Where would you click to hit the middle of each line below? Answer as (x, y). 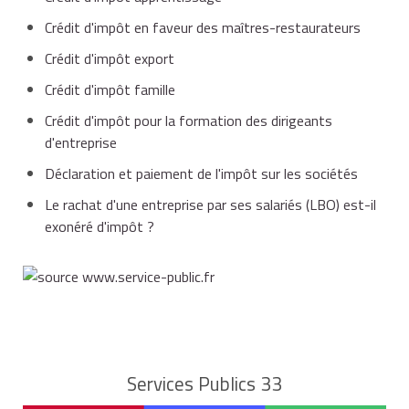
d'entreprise (81, 142)
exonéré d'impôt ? (100, 226)
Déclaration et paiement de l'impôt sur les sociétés (201, 173)
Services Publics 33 (204, 383)
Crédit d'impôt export (110, 58)
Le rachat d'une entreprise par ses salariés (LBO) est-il (210, 204)
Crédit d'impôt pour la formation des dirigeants (189, 120)
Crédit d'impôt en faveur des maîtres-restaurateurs (203, 27)
